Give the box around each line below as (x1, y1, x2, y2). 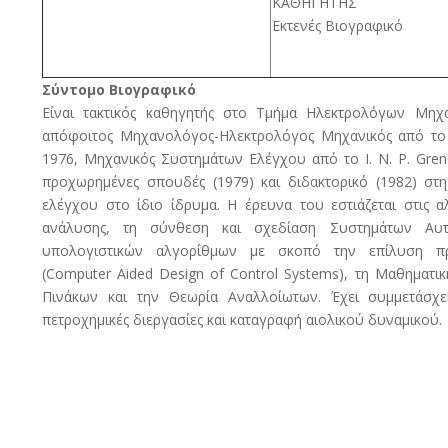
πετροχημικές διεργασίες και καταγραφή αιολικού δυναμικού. (42, 309, 443, 329)
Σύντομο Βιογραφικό (42, 79, 197, 99)
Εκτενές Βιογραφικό (272, 15, 404, 35)
